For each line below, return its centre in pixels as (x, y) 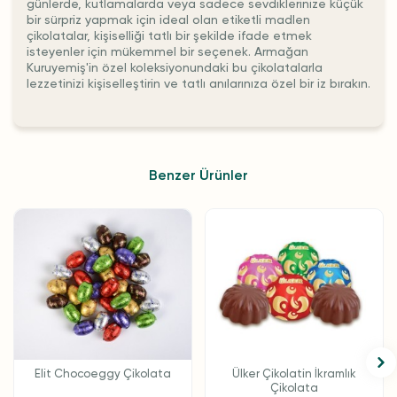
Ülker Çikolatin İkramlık (294, 374)
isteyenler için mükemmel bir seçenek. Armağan (167, 52)
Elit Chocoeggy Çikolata (103, 374)
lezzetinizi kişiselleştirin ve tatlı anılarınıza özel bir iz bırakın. (198, 84)
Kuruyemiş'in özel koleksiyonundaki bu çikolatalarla (175, 68)
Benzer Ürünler (198, 175)
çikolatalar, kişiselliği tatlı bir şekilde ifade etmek (169, 36)
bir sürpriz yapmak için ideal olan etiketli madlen (168, 20)
